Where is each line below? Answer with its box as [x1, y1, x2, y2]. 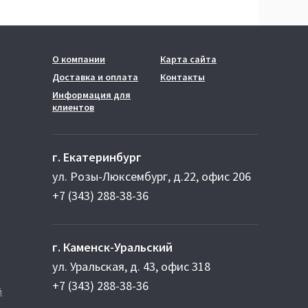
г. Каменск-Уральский [52, 239, 173, 255]
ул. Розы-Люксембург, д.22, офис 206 [52, 168, 251, 184]
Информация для [52, 89, 131, 101]
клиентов [52, 101, 94, 113]
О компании [52, 53, 105, 65]
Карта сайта [160, 53, 217, 65]
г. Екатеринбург [52, 149, 142, 165]
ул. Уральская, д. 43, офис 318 [52, 258, 210, 274]
